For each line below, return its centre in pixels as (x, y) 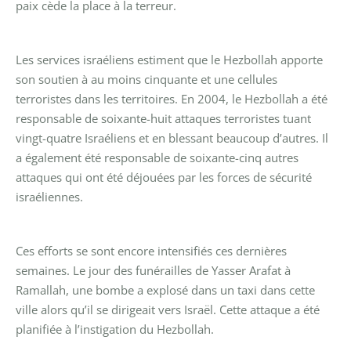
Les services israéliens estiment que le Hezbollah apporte (169, 59)
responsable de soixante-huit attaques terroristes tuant (163, 118)
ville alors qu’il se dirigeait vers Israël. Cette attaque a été (168, 309)
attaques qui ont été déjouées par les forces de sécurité (164, 177)
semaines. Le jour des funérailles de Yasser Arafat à (153, 270)
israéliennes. (49, 196)
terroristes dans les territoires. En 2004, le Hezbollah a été (172, 98)
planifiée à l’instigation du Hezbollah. (115, 329)
